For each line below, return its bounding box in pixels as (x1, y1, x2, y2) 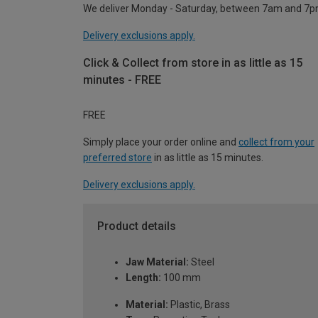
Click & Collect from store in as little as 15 (83, 55, 302, 70)
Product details (97, 219, 176, 234)
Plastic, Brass (168, 299, 230, 311)
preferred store (83, 152, 152, 164)
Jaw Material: (126, 256, 189, 268)
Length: (126, 272, 161, 284)
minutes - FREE (83, 72, 161, 87)
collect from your (238, 136, 314, 148)
